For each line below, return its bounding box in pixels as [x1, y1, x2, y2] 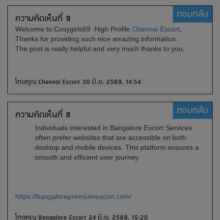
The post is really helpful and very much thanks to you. [15, 45, 185, 53]
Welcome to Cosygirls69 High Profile [15, 25, 132, 33]
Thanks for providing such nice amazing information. [15, 35, 178, 43]
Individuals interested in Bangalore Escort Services [35, 124, 192, 132]
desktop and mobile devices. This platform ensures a [35, 143, 199, 151]
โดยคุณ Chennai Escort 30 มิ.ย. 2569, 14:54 [15, 76, 141, 88]
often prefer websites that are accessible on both [35, 134, 186, 141]
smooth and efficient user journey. [35, 153, 140, 161]
